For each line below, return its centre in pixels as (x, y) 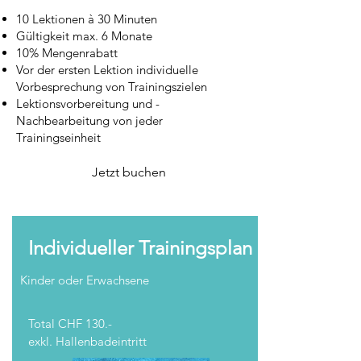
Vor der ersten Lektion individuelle (107, 70)
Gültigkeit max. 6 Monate (84, 36)
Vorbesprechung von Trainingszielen (112, 87)
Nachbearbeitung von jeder (89, 120)
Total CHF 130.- (70, 324)
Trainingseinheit (58, 137)
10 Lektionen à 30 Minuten (88, 19)
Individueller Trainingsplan (140, 248)
